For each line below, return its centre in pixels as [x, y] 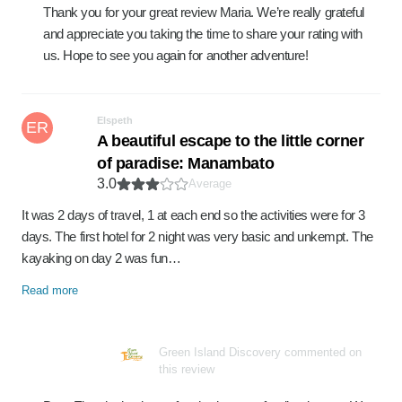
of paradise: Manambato [186, 163]
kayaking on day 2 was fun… [101, 258]
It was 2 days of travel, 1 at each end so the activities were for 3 [193, 215]
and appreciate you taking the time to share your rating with [203, 34]
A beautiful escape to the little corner [231, 141]
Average [210, 184]
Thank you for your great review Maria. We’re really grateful [204, 12]
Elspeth [115, 120]
